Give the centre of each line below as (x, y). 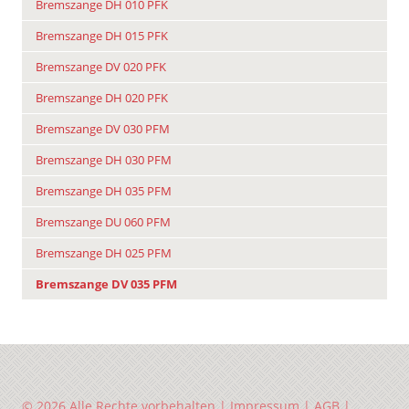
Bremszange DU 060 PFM (103, 223)
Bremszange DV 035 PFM (106, 285)
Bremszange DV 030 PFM (103, 130)
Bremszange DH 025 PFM (104, 254)
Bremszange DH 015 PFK (102, 37)
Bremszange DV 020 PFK (101, 68)
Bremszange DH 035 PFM (104, 192)
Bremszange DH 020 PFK (102, 99)
